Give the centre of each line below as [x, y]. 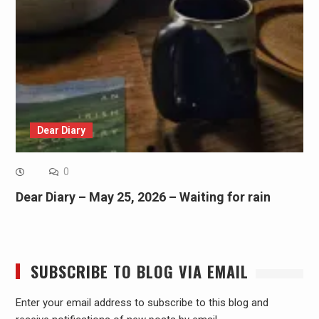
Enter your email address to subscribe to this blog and [142, 302]
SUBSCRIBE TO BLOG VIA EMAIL [139, 271]
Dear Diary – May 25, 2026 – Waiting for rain [143, 197]
